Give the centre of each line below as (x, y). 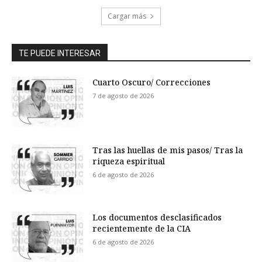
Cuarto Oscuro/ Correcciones (152, 82)
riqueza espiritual (129, 161)
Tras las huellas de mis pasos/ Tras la (168, 150)
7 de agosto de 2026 (123, 95)
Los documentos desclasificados (157, 218)
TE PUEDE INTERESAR (60, 53)
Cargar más (127, 16)
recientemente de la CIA (142, 229)
